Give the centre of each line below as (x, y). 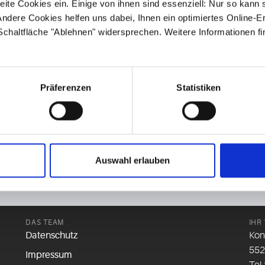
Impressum (49, 255)
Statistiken (199, 88)
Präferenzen (66, 88)
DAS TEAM (45, 222)
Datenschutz (52, 235)
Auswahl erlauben (132, 160)
